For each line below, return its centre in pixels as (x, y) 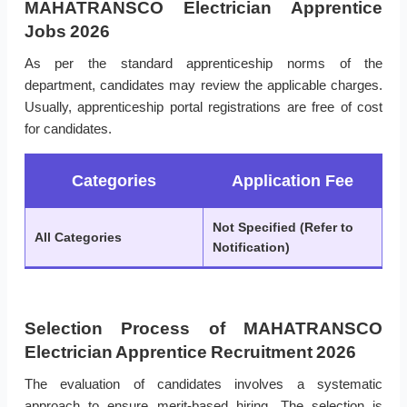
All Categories (78, 238)
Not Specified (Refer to (283, 228)
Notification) (251, 248)
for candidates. (68, 129)
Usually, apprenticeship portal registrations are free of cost (203, 107)
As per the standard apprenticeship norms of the (203, 64)
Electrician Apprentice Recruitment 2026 (190, 352)
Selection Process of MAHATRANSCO (203, 329)
